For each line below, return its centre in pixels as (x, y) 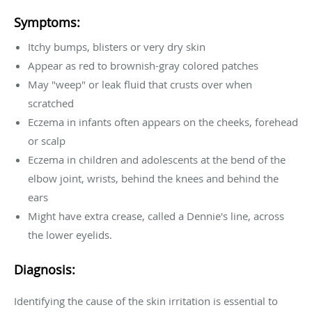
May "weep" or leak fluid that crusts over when (140, 85)
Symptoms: (47, 23)
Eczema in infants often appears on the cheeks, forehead (163, 122)
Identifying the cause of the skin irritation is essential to (146, 301)
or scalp (47, 141)
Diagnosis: (45, 270)
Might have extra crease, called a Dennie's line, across (156, 216)
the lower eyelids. (70, 235)
